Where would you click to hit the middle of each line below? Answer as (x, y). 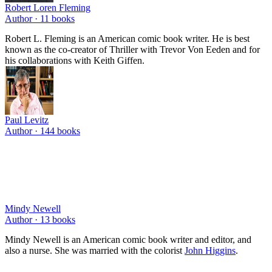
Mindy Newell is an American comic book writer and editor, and (128, 239)
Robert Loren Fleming (48, 7)
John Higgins (210, 250)
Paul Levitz (27, 120)
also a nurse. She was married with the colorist (95, 250)
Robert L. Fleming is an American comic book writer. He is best (127, 38)
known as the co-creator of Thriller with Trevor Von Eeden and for (132, 49)
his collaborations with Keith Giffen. (75, 60)
